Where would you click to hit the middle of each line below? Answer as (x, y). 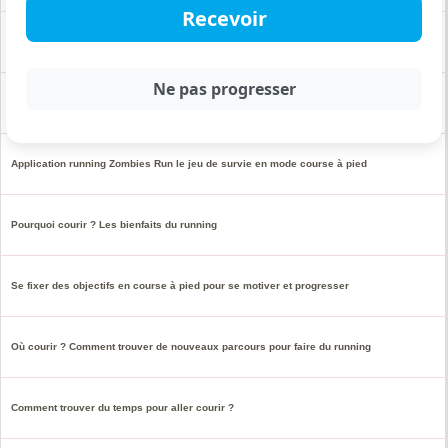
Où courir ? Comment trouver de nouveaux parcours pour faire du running (191, 346)
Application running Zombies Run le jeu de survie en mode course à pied (189, 163)
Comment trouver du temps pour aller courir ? (122, 407)
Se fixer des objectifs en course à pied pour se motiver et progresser (180, 285)
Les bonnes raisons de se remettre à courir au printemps (150, 102)
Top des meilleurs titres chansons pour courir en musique (152, 41)
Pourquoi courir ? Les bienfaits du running (114, 224)
